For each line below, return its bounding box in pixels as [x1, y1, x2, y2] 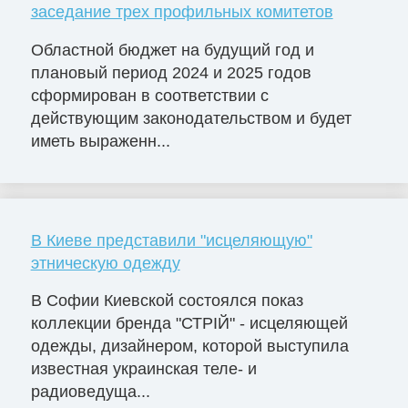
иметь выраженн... [30, 131, 170, 150]
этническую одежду [30, 253, 180, 272]
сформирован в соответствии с [30, 86, 269, 105]
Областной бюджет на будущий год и [30, 40, 314, 59]
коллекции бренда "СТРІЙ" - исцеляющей [30, 314, 348, 333]
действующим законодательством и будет [30, 108, 352, 127]
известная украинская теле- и [30, 360, 257, 379]
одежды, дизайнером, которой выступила [30, 337, 349, 356]
